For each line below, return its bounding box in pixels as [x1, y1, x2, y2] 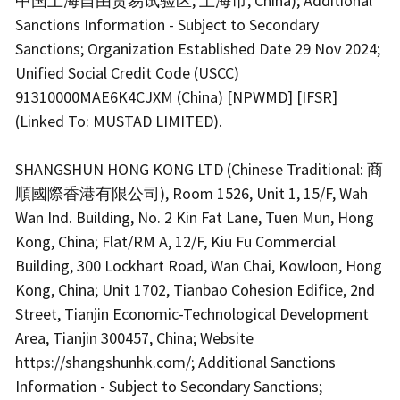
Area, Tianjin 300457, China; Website [15, 328, 254, 349]
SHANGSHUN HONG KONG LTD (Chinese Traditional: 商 [15, 159, 383, 180]
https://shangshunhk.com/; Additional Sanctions [15, 352, 336, 373]
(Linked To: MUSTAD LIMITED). [15, 111, 226, 132]
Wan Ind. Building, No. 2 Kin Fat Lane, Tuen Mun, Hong [15, 207, 374, 229]
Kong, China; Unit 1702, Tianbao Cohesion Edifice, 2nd [15, 279, 375, 301]
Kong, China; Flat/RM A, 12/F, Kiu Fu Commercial [15, 231, 336, 253]
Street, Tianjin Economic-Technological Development [15, 304, 369, 325]
